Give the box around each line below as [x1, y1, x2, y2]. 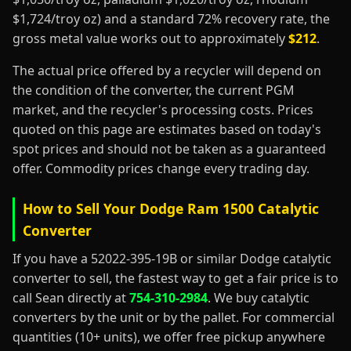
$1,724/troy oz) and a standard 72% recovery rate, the [13, 10, 330, 27]
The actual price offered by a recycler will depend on [13, 62, 321, 79]
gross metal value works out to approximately [13, 30, 288, 47]
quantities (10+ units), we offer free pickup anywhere [13, 328, 325, 346]
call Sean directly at [13, 289, 129, 306]
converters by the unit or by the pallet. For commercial [13, 309, 335, 326]
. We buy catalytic [208, 289, 309, 306]
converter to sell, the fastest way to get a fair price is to [13, 270, 338, 287]
